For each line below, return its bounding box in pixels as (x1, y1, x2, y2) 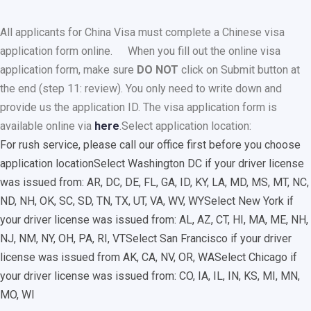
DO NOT (137, 63, 181, 77)
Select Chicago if (215, 251, 297, 264)
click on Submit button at (181, 63, 300, 77)
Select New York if (204, 194, 294, 208)
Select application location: (121, 119, 251, 133)
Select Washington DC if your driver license (94, 157, 304, 171)
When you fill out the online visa (128, 44, 280, 58)
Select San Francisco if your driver (126, 232, 292, 246)
